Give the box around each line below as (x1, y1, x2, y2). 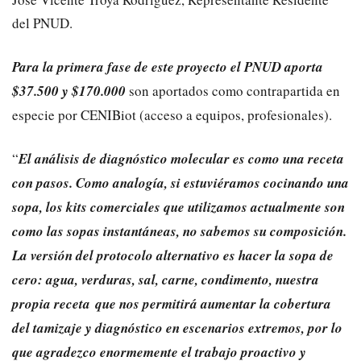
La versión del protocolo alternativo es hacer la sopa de (12, 245, 334, 265)
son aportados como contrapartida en (126, 81, 340, 100)
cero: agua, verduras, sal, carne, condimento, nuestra (12, 269, 319, 289)
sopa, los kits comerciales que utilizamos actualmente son (12, 197, 345, 217)
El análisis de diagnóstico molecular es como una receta (19, 148, 344, 168)
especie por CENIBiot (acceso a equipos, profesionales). (12, 105, 332, 124)
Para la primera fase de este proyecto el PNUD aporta (12, 56, 323, 77)
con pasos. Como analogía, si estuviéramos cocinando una (12, 172, 349, 193)
